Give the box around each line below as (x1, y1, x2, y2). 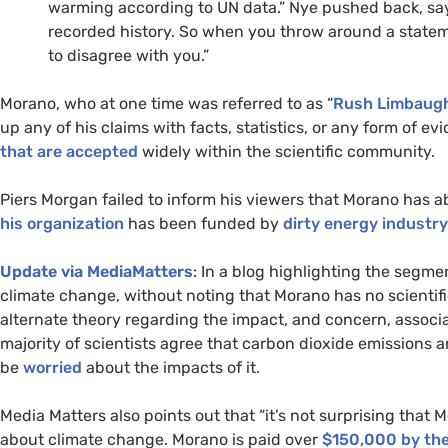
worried (23, 357, 82, 377)
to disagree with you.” (48, 45, 209, 65)
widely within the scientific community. (138, 141, 435, 161)
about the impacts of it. (82, 357, 260, 377)
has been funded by (124, 213, 283, 233)
